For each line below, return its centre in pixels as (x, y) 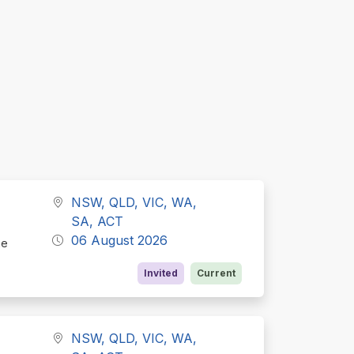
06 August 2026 (120, 240)
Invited (161, 273)
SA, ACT (98, 221)
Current (216, 273)
